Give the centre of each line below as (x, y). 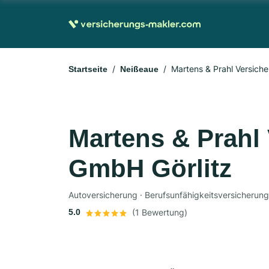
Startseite (88, 69)
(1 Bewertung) (160, 212)
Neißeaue (139, 69)
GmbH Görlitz (150, 168)
